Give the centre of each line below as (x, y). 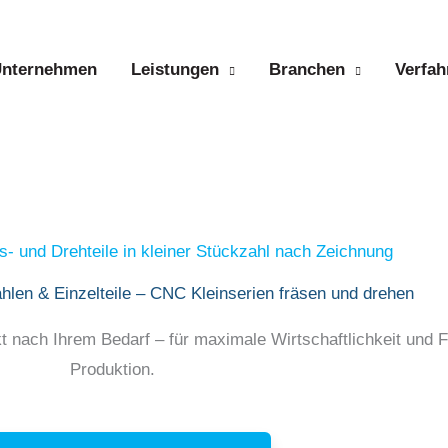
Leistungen (175, 69)
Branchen (307, 69)
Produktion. (112, 369)
